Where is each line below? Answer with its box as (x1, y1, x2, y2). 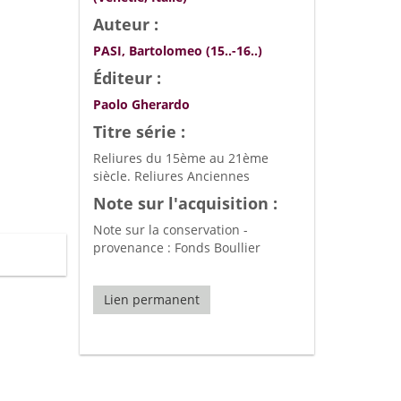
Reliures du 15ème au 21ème (92, 149, 269, 166)
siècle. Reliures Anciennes (92, 167, 250, 184)
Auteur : (92, 13, 158, 35)
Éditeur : (92, 67, 161, 89)
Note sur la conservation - (92, 221, 248, 238)
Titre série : (92, 121, 185, 142)
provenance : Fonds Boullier (92, 239, 260, 256)
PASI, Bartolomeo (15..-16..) (92, 42, 262, 59)
